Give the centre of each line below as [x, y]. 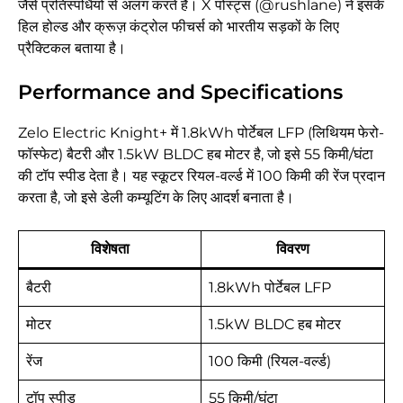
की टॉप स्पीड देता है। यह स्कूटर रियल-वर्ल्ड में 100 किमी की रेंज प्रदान [201, 176]
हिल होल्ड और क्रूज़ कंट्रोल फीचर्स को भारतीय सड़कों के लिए [179, 27]
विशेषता [110, 249]
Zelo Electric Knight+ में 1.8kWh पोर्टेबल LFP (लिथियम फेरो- [201, 133]
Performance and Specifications [180, 93]
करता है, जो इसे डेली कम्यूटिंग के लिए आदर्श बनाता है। [156, 198]
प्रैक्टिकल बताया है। [72, 49]
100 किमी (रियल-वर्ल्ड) [270, 362]
